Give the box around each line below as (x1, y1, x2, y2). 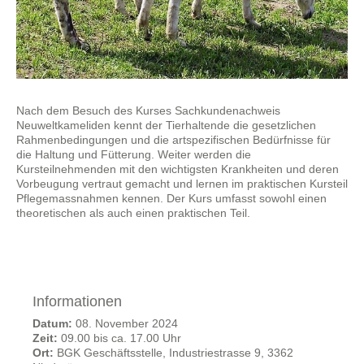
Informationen (32, 293, 122, 310)
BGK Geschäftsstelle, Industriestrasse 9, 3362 (54, 346, 293, 359)
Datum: (32, 317, 72, 330)
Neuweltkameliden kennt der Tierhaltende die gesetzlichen (16, 119, 316, 132)
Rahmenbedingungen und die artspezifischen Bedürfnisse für (16, 133, 331, 146)
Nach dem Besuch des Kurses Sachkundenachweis (16, 104, 280, 117)
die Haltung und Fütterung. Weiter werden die (16, 148, 251, 161)
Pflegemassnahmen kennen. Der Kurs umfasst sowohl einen (16, 192, 327, 205)
